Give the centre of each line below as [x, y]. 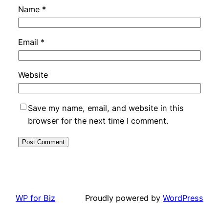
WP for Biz [35, 198]
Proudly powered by [124, 198]
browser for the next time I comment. [98, 120]
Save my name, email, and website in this [106, 108]
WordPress [183, 198]
